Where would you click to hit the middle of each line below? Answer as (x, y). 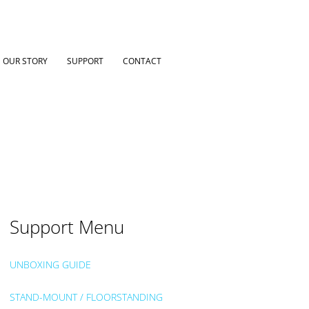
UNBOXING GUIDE (51, 264)
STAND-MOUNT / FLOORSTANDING (86, 297)
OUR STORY (26, 61)
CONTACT (142, 61)
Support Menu (67, 227)
